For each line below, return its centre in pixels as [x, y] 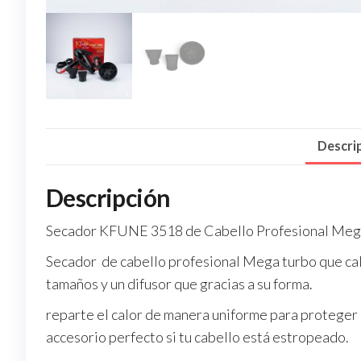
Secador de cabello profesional [143, 261]
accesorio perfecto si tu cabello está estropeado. [197, 336]
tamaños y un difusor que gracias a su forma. [179, 283]
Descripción [108, 197]
